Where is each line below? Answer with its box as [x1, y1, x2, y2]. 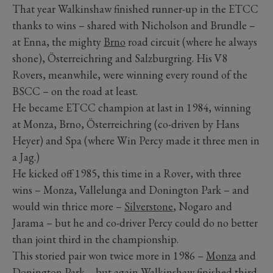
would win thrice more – [12, 199, 124, 213]
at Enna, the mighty [12, 34, 104, 49]
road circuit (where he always [126, 34, 257, 49]
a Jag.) [12, 149, 40, 164]
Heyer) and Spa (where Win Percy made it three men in [12, 133, 260, 147]
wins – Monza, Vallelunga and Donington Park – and [12, 182, 249, 197]
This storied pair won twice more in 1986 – [12, 248, 206, 263]
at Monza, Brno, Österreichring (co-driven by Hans [12, 116, 239, 131]
